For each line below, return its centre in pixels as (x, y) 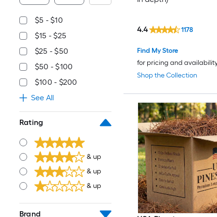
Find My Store (157, 50)
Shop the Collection (167, 75)
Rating (31, 122)
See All (42, 98)
